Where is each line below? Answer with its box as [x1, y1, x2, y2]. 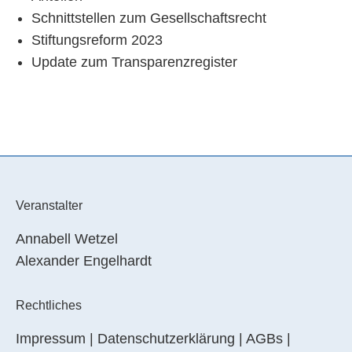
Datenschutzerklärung [97, 331, 235, 347]
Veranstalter [16, 199, 82, 213]
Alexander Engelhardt [16, 253, 152, 269]
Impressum [16, 331, 86, 347]
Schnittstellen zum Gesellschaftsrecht [31, 10, 266, 27]
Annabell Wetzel [16, 231, 118, 247]
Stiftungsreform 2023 [31, 32, 163, 49]
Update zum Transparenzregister [31, 54, 237, 71]
